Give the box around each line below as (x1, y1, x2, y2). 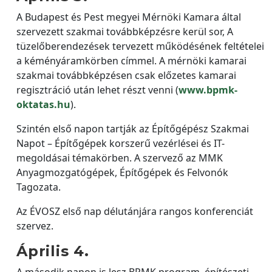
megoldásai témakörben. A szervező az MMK (16, 151, 223, 165)
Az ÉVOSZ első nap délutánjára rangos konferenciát (16, 204, 253, 218)
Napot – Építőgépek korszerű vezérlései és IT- (16, 136, 225, 150)
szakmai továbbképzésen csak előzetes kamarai (16, 68, 236, 82)
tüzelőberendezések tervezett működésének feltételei (16, 39, 264, 53)
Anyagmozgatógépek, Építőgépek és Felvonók (16, 165, 228, 179)
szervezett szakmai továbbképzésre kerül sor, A (16, 24, 233, 38)
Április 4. (16, 242, 89, 260)
